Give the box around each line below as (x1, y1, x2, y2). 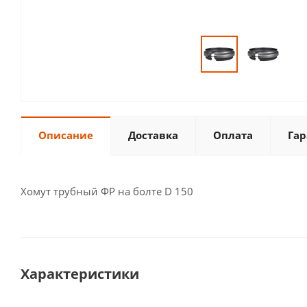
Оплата (213, 128, 253, 142)
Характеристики (21, 265, 139, 283)
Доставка (128, 128, 178, 142)
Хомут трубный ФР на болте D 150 (21, 184, 193, 198)
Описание (38, 128, 93, 142)
